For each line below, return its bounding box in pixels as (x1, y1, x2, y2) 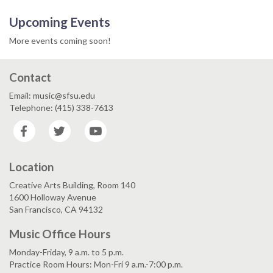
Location (9, 160, 54, 174)
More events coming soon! (9, 35, 111, 46)
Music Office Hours (9, 227, 111, 241)
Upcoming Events (9, 13, 110, 29)
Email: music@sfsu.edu (9, 90, 95, 101)
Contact (9, 69, 51, 84)
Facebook (37, 119, 74, 130)
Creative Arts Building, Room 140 (9, 180, 135, 190)
